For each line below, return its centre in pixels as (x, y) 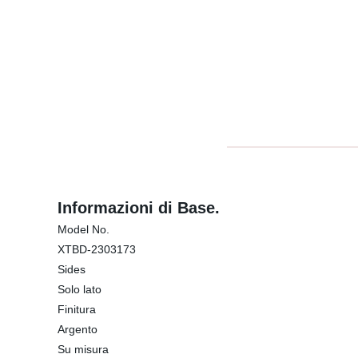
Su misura (83, 349)
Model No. (84, 229)
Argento (78, 329)
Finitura (77, 309)
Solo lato (80, 289)
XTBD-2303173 (97, 249)
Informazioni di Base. (139, 208)
